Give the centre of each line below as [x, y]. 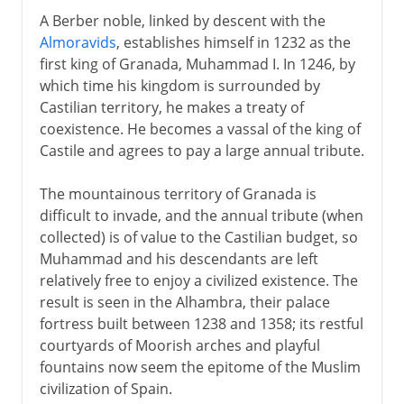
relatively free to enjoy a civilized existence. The [198, 280]
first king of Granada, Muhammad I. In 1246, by [197, 64]
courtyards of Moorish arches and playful [179, 345]
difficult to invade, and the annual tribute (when [201, 215]
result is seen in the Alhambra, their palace [184, 302]
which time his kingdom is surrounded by [179, 85]
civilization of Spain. [106, 388]
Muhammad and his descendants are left [179, 258]
